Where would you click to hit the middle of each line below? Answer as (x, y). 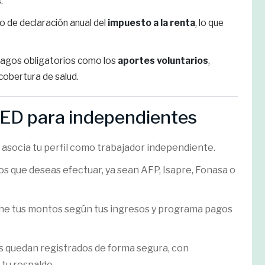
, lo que (209, 23)
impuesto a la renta (151, 23)
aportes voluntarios (163, 61)
